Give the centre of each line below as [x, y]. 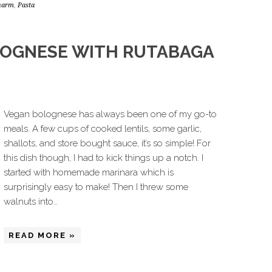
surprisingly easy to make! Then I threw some [96, 187]
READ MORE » [42, 235]
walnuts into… [31, 202]
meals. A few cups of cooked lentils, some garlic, [103, 129]
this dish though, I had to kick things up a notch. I [104, 158]
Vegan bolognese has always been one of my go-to [110, 114]
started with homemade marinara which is [89, 172]
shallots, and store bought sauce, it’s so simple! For [107, 143]
